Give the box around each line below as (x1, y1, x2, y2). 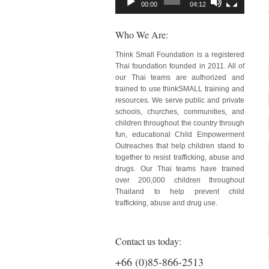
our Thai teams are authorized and (115, 73, 244, 82)
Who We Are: (115, 28, 168, 41)
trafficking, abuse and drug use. (115, 198, 219, 207)
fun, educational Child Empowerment (115, 130, 244, 139)
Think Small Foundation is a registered (115, 50, 244, 59)
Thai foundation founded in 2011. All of (115, 61, 244, 70)
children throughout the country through (115, 118, 244, 127)
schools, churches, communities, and (115, 107, 244, 116)
